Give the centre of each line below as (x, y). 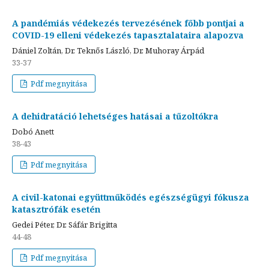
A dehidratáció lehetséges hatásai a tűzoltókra (115, 116)
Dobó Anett (33, 131)
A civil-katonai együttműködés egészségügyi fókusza (131, 197)
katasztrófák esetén (56, 209)
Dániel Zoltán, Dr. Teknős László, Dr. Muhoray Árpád (108, 50)
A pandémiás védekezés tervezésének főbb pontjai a (128, 23)
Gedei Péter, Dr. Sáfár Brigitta (65, 224)
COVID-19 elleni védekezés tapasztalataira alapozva (128, 35)
